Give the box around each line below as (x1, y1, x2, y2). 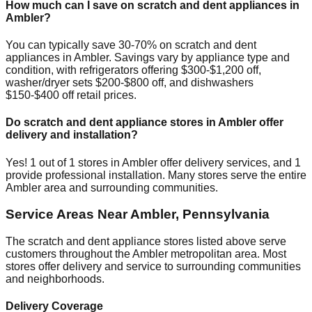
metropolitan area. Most (168, 247, 286, 260)
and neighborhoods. (6, 272, 104, 285)
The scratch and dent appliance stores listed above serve (6, 235, 286, 247)
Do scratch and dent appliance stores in (6, 116, 218, 129)
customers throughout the (6, 247, 132, 260)
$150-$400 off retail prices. (6, 89, 136, 101)
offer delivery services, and (157, 156, 295, 169)
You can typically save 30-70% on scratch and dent (6, 39, 256, 51)
